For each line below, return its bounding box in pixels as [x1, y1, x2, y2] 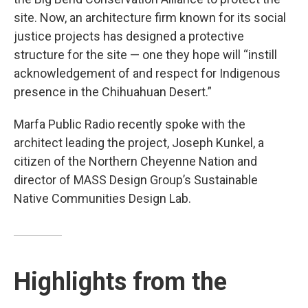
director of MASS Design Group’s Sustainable [14, 173, 258, 188]
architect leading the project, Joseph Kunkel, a [14, 135, 264, 151]
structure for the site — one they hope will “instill [14, 47, 277, 63]
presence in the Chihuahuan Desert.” [14, 85, 212, 100]
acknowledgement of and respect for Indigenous [14, 66, 280, 81]
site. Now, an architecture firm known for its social [14, 10, 286, 25]
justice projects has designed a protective [14, 29, 244, 44]
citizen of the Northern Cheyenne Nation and [14, 154, 257, 169]
